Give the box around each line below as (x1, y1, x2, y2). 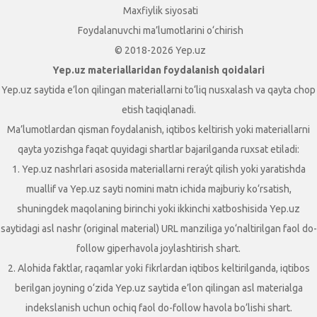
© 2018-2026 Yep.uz (115, 45, 206, 56)
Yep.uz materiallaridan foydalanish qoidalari (52, 64, 265, 76)
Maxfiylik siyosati (122, 5, 198, 16)
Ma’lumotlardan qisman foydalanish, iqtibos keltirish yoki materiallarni (7, 124, 310, 135)
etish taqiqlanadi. (121, 104, 196, 115)
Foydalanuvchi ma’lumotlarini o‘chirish (77, 25, 243, 36)
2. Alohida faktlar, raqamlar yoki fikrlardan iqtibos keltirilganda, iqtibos (7, 263, 310, 274)
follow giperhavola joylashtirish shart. (76, 243, 241, 254)
